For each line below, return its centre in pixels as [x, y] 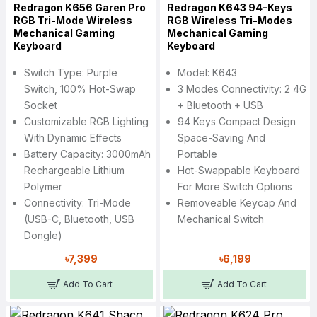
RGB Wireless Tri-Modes [229, 21]
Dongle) [43, 236]
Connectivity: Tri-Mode [77, 203]
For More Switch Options [235, 187]
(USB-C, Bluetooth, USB [79, 219]
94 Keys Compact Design [236, 122]
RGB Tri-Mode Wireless [73, 21]
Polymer [43, 187]
